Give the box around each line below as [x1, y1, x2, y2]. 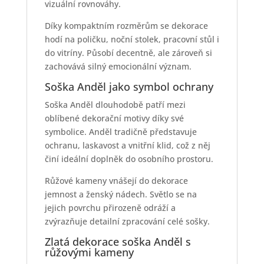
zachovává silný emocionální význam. [44, 61, 192, 72]
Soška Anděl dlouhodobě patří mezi [44, 99, 186, 111]
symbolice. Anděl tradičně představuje [44, 126, 197, 138]
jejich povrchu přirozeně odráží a [44, 202, 176, 214]
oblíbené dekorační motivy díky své [44, 113, 184, 124]
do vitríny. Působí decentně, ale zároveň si [44, 47, 212, 59]
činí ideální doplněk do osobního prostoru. [44, 153, 213, 165]
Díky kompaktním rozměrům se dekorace [44, 20, 208, 32]
